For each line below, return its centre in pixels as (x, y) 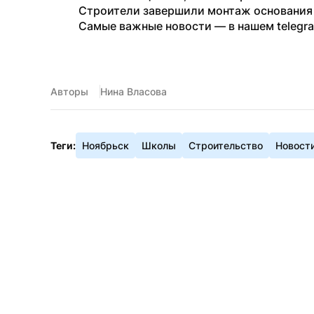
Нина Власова (134, 91)
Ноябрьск (105, 145)
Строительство (226, 145)
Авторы (69, 91)
